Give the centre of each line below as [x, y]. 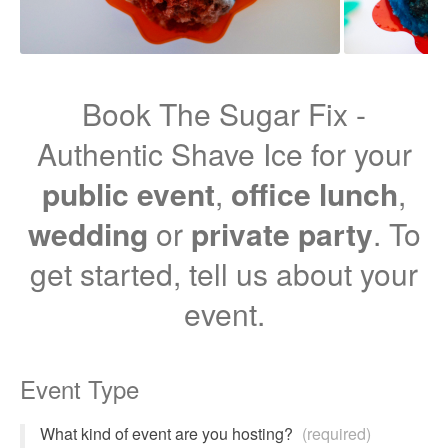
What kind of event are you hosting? [168, 433]
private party [281, 233]
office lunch [314, 193]
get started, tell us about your [224, 273]
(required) [336, 433]
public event [128, 193]
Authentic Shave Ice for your [224, 153]
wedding [87, 233]
